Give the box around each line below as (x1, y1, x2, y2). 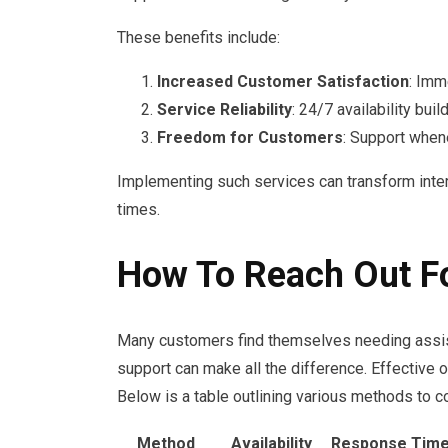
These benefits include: (117, 28, 280, 48)
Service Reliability (157, 100, 292, 120)
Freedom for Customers (157, 128, 343, 148)
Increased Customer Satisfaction (157, 72, 409, 92)
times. (117, 200, 160, 220)
